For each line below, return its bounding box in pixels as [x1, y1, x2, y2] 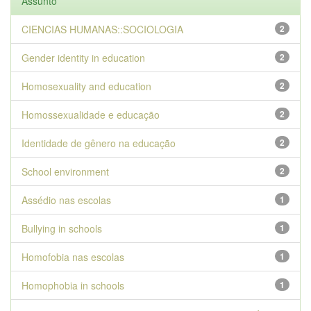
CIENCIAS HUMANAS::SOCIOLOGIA [22, 22, 183, 36]
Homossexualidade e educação [22, 108, 160, 121]
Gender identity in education [22, 51, 145, 65]
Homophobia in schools [22, 278, 124, 292]
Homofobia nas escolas [22, 250, 124, 264]
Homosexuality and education [22, 79, 151, 93]
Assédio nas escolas [22, 193, 111, 207]
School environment [22, 165, 109, 178]
